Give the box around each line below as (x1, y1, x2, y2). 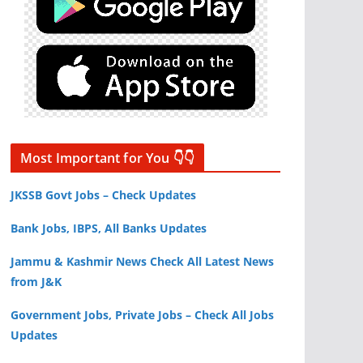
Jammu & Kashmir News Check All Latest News (11, 254, 274, 269)
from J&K (11, 274, 62, 289)
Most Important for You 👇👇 (20, 149, 194, 167)
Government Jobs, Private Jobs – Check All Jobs (11, 307, 274, 322)
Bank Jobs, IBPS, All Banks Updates (11, 220, 207, 236)
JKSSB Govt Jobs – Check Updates (11, 187, 196, 203)
